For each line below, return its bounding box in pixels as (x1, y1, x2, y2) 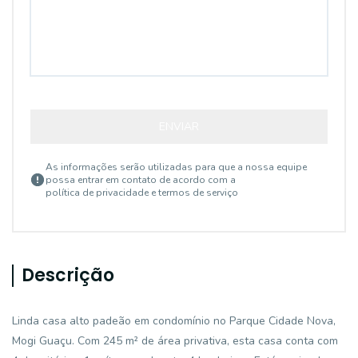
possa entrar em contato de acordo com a (46, 173, 236, 186)
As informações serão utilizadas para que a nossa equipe (46, 161, 307, 173)
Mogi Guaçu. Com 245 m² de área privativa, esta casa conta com (12, 333, 338, 348)
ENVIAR (159, 119, 199, 134)
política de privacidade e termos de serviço (46, 186, 238, 199)
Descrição (22, 263, 114, 288)
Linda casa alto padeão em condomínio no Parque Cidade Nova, (12, 313, 336, 328)
